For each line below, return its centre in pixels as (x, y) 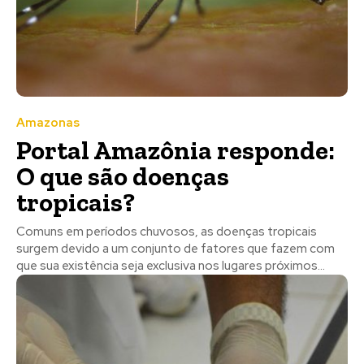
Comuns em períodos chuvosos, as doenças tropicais (167, 232)
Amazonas (48, 123)
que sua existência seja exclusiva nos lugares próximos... (171, 266)
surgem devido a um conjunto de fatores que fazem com (175, 249)
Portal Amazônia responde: (175, 151)
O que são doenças (123, 177)
